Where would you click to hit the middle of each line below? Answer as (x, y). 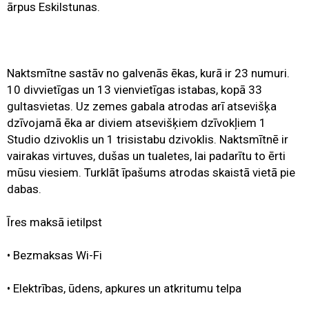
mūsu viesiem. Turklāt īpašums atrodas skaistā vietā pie (151, 173)
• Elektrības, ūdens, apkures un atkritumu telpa (124, 289)
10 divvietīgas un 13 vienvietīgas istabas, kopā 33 (134, 90)
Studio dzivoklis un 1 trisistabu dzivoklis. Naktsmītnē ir (148, 140)
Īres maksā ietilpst (54, 222)
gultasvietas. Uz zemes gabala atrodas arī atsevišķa (142, 107)
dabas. (24, 189)
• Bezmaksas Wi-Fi (54, 256)
